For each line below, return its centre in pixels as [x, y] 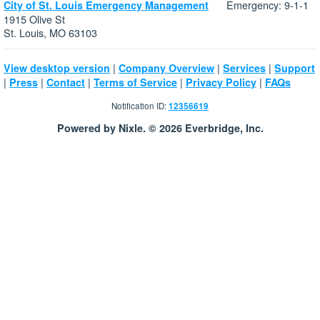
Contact [66, 82]
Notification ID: [140, 105]
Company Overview [166, 67]
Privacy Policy [221, 82]
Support [295, 67]
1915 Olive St [34, 19]
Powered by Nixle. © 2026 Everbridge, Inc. [160, 127]
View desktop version [57, 67]
